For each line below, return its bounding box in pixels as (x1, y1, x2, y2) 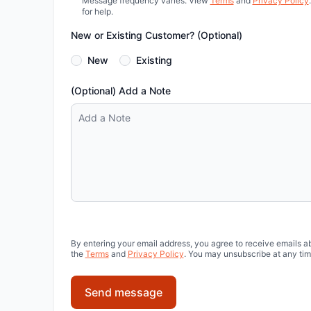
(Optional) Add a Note (70, 85, 171, 96)
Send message (84, 285, 162, 299)
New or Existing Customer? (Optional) (70, 29, 242, 41)
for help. (81, 6, 113, 17)
